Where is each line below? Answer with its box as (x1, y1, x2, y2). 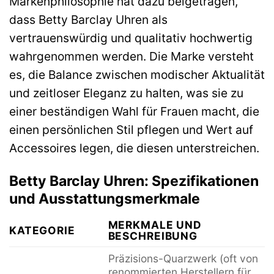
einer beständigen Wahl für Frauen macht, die (9, 103, 259, 119)
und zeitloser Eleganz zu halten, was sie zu (9, 85, 243, 100)
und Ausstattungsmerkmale (9, 190, 200, 207)
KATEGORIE (9, 224, 75, 237)
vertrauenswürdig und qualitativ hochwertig (9, 30, 253, 45)
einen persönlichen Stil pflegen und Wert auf (9, 122, 253, 137)
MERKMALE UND (108, 218, 202, 232)
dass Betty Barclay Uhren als (9, 12, 168, 27)
